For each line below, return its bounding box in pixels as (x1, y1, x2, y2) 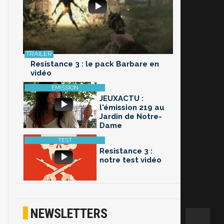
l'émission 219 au (99, 103, 164, 112)
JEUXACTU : (99, 94, 143, 103)
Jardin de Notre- (99, 112, 162, 121)
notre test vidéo (99, 155, 161, 165)
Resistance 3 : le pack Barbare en (30, 59, 159, 69)
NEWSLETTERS (30, 206, 107, 221)
